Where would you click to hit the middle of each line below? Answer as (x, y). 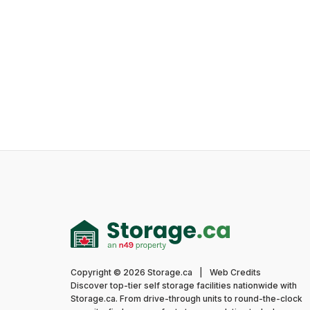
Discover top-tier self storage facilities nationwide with (184, 285)
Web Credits (235, 272)
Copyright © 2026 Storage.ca (133, 272)
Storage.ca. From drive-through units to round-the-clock (186, 299)
